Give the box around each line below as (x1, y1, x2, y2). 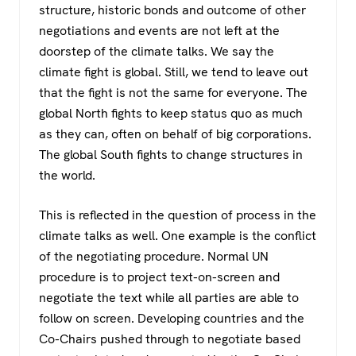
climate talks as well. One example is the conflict (39, 227, 316, 245)
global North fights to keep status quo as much (39, 105, 303, 122)
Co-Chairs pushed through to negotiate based (39, 331, 300, 348)
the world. (39, 167, 95, 184)
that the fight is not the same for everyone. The (39, 84, 308, 102)
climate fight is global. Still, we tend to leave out (39, 64, 308, 81)
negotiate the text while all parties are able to (39, 289, 299, 307)
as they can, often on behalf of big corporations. (39, 126, 311, 143)
